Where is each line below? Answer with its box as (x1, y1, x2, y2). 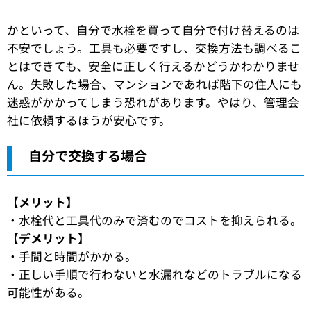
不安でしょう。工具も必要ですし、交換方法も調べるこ (7, 40, 301, 57)
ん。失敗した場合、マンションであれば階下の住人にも (7, 76, 302, 93)
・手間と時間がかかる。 (7, 247, 137, 264)
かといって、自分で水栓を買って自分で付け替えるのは (7, 22, 299, 39)
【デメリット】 (7, 229, 90, 246)
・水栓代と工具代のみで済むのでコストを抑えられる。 (7, 211, 302, 228)
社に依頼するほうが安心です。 (7, 112, 171, 129)
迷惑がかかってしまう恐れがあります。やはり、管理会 (7, 94, 299, 111)
